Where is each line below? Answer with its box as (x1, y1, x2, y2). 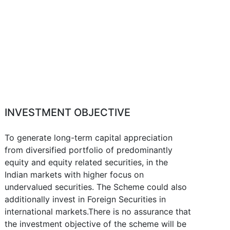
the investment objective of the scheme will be (5, 219, 187, 229)
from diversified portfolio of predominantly (5, 145, 173, 155)
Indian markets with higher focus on (5, 169, 144, 180)
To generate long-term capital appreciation (5, 132, 173, 143)
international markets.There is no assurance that (5, 206, 191, 217)
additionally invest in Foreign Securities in (5, 194, 166, 204)
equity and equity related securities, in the (5, 157, 168, 167)
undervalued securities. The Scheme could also (5, 182, 187, 192)
